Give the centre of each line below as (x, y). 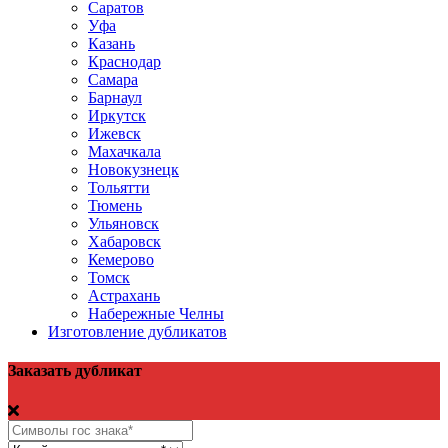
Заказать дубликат (75, 371)
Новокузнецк (133, 170)
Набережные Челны (156, 314)
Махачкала (124, 152)
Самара (113, 80)
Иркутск (117, 116)
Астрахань (124, 296)
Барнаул (115, 98)
